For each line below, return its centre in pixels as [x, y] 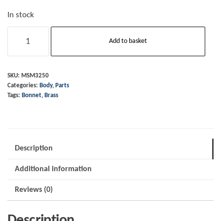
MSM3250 [35, 76]
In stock [21, 16]
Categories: [23, 86]
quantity [23, 130]
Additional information [53, 169]
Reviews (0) [34, 190]
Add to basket [128, 41]
